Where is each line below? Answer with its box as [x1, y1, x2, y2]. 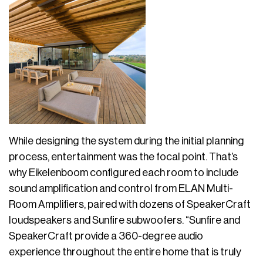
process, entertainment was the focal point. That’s [9, 151, 238, 162]
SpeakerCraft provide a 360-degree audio [9, 231, 203, 241]
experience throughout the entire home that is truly [9, 247, 241, 257]
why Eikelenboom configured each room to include [9, 167, 238, 178]
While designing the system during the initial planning [9, 136, 244, 146]
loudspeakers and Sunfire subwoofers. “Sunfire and [9, 215, 240, 225]
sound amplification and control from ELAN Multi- [9, 183, 233, 194]
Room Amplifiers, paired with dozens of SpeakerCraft [9, 199, 251, 210]
